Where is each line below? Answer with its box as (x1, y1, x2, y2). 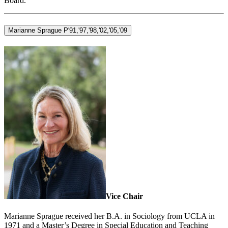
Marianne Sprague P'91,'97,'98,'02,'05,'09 (8, 26, 127, 34)
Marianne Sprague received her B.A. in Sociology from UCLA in (4, 212, 215, 221)
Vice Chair (106, 191, 143, 201)
